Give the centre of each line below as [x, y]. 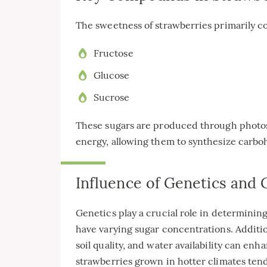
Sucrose [112, 97]
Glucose [112, 75]
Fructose [114, 53]
